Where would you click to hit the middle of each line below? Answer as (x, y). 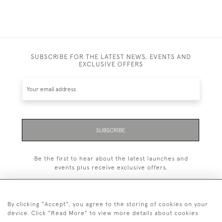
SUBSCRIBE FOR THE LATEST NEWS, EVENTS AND (111, 56)
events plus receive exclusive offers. (111, 167)
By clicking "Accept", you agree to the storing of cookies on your (108, 204)
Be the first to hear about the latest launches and (111, 159)
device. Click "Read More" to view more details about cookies (103, 213)
